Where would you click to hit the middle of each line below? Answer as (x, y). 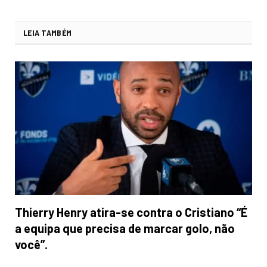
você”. (31, 244)
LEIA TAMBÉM (48, 32)
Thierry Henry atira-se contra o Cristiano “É (131, 212)
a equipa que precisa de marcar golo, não (125, 228)
